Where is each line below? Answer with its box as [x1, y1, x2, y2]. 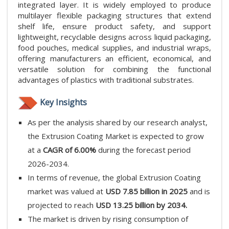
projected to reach [28, 199, 96, 210]
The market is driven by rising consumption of [28, 213, 188, 224]
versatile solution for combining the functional [18, 63, 211, 74]
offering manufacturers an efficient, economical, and [18, 53, 211, 63]
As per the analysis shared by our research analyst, [28, 117, 208, 127]
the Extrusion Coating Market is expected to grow [28, 130, 204, 141]
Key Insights [40, 96, 87, 108]
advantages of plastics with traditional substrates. [18, 74, 194, 85]
